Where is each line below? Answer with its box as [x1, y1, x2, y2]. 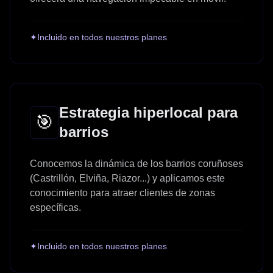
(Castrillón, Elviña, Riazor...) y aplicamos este [30, 172, 225, 183]
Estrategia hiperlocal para [59, 104, 238, 121]
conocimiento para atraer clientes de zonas [30, 187, 215, 198]
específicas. [30, 202, 81, 213]
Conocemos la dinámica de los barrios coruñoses [30, 158, 243, 169]
